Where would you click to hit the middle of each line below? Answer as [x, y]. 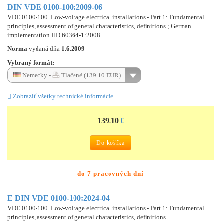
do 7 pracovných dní [110, 173]
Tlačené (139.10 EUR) [90, 75]
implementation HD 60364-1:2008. [55, 35]
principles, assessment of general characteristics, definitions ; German [99, 26]
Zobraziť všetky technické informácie [62, 96]
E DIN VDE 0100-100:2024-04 [58, 198]
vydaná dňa [45, 48]
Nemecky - [37, 75]
